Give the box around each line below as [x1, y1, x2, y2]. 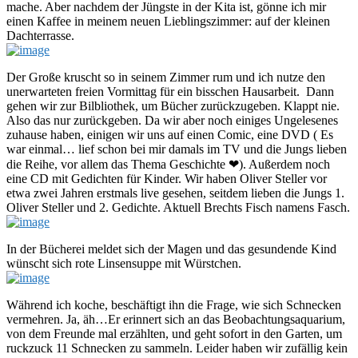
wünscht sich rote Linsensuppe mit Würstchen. [6, 256, 241, 270]
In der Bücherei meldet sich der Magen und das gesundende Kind [6, 241, 336, 256]
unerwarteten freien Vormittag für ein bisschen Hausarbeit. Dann [6, 84, 334, 98]
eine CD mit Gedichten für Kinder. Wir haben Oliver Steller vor [6, 171, 327, 185]
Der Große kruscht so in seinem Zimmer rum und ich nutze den [6, 70, 325, 84]
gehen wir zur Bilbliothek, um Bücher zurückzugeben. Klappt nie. [6, 98, 340, 113]
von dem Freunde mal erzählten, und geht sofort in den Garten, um [6, 326, 342, 340]
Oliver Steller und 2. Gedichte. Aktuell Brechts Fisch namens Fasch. [6, 200, 350, 214]
